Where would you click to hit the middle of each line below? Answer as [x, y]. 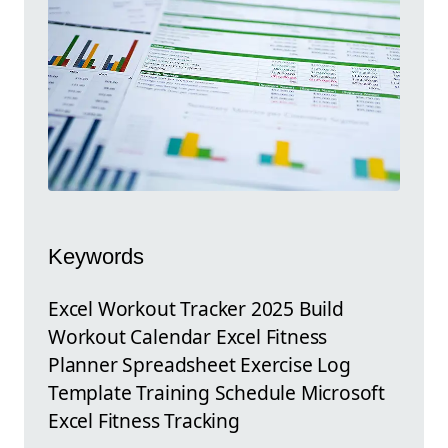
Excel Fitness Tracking [144, 420]
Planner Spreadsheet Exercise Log [199, 364]
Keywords [96, 256]
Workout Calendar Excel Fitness [188, 336]
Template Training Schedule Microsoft [217, 392]
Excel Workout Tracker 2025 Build [196, 308]
